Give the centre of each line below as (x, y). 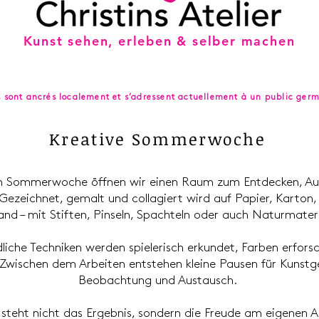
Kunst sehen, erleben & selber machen (159, 41)
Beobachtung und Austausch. (158, 281)
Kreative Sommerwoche (157, 139)
